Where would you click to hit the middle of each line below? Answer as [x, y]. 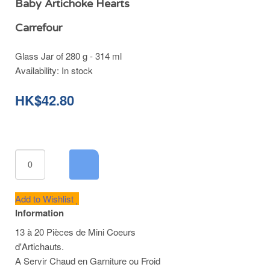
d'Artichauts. [39, 246]
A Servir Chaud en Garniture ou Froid [88, 261]
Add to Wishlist [46, 199]
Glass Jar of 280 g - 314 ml [68, 56]
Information [39, 213]
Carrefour [39, 28]
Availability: [38, 70]
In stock [77, 70]
